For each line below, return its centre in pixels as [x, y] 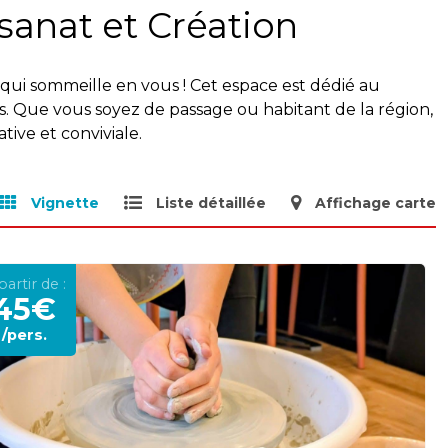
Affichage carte [375, 203]
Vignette [65, 203]
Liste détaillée [211, 203]
